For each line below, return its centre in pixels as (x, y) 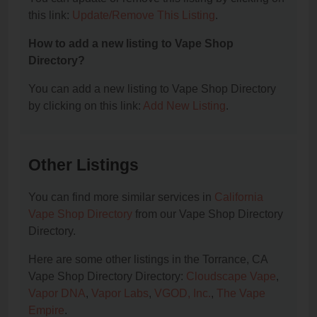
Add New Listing (184, 106)
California (239, 197)
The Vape (241, 294)
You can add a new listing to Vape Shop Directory (152, 89)
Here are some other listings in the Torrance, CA (148, 260)
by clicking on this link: (86, 106)
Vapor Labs (120, 294)
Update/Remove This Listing (144, 16)
